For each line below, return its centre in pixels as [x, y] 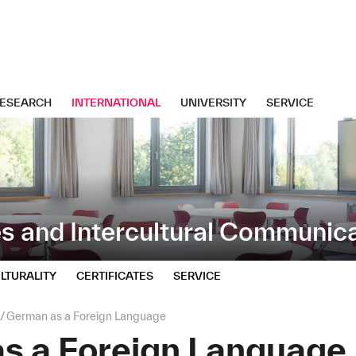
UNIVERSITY [214, 103]
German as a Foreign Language [87, 317]
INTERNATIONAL [116, 103]
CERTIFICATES [115, 276]
